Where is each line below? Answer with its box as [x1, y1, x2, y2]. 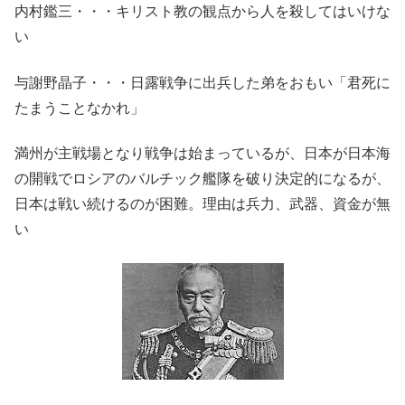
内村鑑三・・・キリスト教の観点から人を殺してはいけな [14, 4, 391, 20]
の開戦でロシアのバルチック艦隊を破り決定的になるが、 [14, 171, 391, 187]
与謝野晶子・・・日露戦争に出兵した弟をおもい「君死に [14, 74, 391, 90]
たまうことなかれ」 [14, 99, 145, 116]
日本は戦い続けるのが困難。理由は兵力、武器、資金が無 [14, 196, 391, 212]
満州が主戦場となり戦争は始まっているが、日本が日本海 [14, 146, 391, 162]
